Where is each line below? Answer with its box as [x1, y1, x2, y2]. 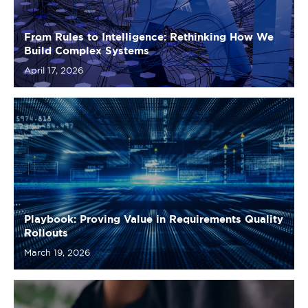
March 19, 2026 [24, 177, 90, 187]
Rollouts [24, 157, 68, 168]
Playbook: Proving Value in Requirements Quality [24, 143, 283, 155]
